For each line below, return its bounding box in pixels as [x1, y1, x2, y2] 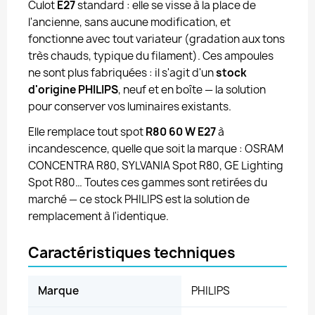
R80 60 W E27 [146, 124, 216, 139]
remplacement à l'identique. [28, 209, 169, 224]
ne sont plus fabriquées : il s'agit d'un [28, 65, 216, 80]
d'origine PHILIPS [28, 82, 118, 97]
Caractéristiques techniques [28, 243, 236, 262]
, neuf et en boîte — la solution [118, 82, 266, 97]
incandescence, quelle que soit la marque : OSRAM [28, 141, 283, 156]
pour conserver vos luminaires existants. [28, 99, 231, 114]
